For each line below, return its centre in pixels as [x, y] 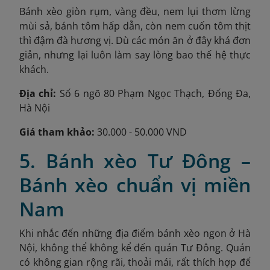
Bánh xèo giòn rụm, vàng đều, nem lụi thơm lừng [135, 12]
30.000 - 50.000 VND [141, 132]
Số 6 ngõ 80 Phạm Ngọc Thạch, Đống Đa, [154, 94]
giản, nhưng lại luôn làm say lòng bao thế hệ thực [135, 55]
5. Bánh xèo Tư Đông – [135, 161]
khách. [34, 70]
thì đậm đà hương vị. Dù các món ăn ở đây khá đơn [135, 41]
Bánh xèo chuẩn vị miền [135, 185]
